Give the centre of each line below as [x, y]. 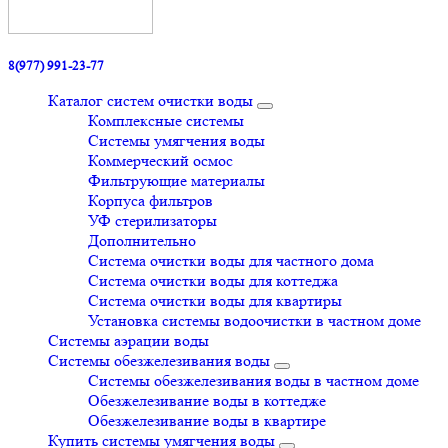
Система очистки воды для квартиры [215, 300]
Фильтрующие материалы [176, 180]
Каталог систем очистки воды [150, 100]
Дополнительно [142, 240]
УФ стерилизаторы [152, 220]
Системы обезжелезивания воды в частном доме [253, 380]
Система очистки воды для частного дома [231, 260]
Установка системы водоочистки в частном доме [254, 320]
